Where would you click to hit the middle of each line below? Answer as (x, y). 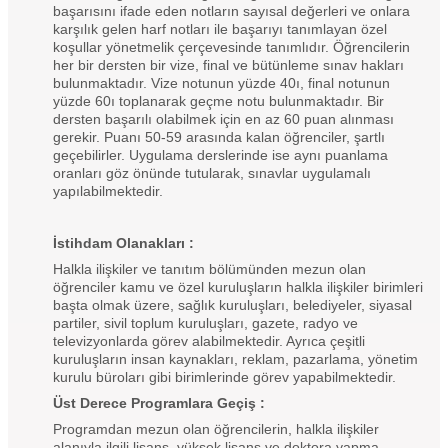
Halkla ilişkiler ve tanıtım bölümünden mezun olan (209, 268)
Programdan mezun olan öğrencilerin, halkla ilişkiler (216, 428)
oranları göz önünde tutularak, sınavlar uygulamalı (212, 172)
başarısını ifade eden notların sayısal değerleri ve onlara (231, 10)
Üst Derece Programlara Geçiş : (159, 402)
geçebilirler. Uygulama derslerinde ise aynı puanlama (220, 154)
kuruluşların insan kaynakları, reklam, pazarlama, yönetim (235, 358)
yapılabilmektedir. (108, 190)
